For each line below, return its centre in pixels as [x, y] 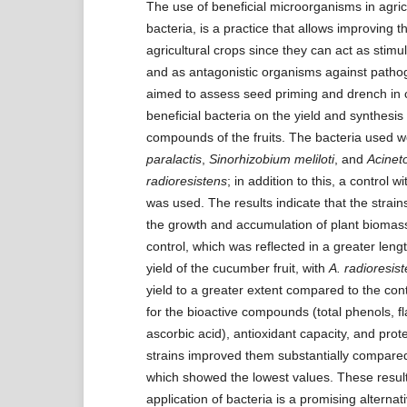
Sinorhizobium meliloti [271, 159]
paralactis [174, 159]
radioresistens [186, 180]
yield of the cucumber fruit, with [237, 268]
